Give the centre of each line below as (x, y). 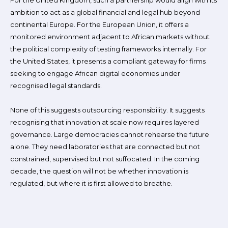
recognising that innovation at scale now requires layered (105, 122)
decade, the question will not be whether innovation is (99, 171)
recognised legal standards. (56, 85)
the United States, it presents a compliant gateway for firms (108, 61)
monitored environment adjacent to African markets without (110, 37)
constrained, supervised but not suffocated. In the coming (105, 159)
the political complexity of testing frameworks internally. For (108, 49)
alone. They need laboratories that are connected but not (105, 147)
